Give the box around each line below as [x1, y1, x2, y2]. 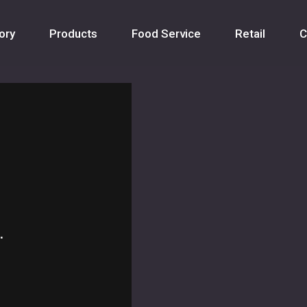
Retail [235, 26, 266, 40]
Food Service [132, 26, 201, 40]
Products [49, 26, 98, 40]
